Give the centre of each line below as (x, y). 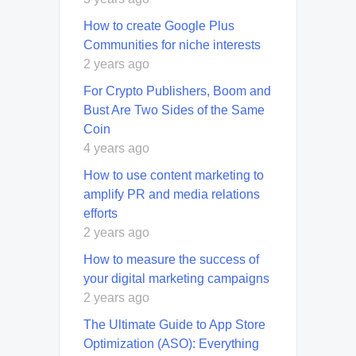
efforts (101, 213)
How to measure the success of (171, 259)
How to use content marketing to (174, 175)
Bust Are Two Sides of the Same (174, 110)
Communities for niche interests (172, 44)
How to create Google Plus (159, 25)
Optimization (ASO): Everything (171, 343)
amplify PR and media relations (172, 194)
